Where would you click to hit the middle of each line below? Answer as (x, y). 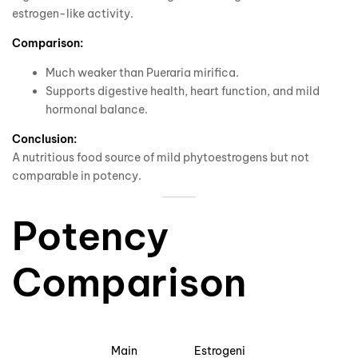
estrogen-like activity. (73, 13)
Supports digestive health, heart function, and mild (183, 91)
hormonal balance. (97, 109)
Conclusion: (44, 139)
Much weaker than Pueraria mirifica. (142, 72)
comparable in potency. (77, 175)
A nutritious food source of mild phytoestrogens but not (161, 157)
